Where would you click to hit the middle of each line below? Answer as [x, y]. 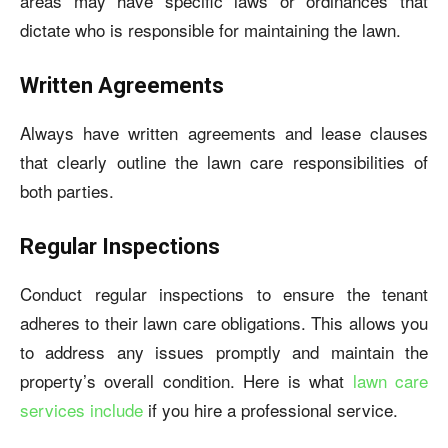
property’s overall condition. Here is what [186, 380]
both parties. [67, 190]
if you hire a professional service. [270, 409]
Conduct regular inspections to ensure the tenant [224, 293]
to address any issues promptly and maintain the [224, 351]
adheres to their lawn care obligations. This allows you [224, 322]
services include [81, 409]
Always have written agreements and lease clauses [224, 132]
